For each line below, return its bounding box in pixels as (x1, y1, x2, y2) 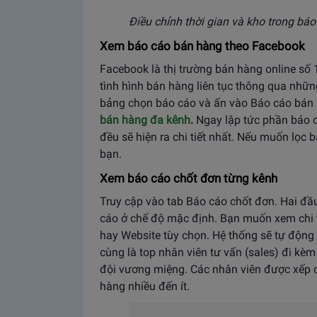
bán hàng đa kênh (100, 113, 190, 127)
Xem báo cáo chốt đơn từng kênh (100, 171, 277, 185)
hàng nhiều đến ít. (100, 279, 190, 293)
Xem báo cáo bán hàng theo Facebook (100, 38, 305, 53)
